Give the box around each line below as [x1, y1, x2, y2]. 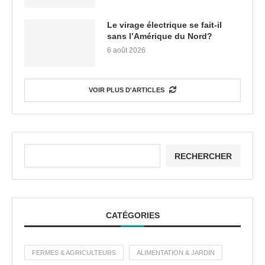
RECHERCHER [174, 151, 232, 161]
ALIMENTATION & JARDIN [137, 249, 215, 257]
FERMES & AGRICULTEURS [32, 249, 116, 257]
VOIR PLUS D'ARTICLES [89, 86, 164, 94]
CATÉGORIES [105, 211, 160, 221]
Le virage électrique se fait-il [107, 20, 222, 30]
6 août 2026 [107, 46, 146, 55]
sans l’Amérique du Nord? [107, 31, 212, 41]
